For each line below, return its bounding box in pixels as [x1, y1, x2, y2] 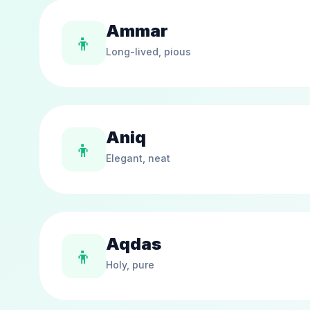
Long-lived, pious [106, 46, 191, 57]
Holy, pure [106, 259, 154, 271]
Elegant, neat [106, 152, 170, 164]
